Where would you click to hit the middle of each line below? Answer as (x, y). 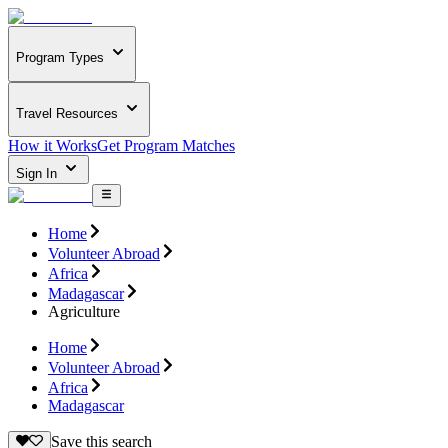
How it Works (52, 146)
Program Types (60, 58)
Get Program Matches (166, 146)
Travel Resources (67, 113)
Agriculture (84, 311)
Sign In (38, 174)
